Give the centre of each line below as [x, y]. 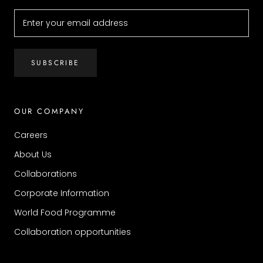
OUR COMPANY [49, 111]
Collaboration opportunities [73, 232]
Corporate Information [62, 193]
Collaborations [45, 173]
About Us [33, 154]
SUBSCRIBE [55, 63]
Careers [31, 135]
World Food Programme [65, 212]
